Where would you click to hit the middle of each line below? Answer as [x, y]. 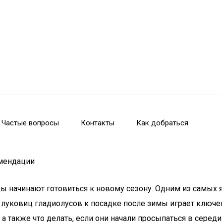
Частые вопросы [30, 123]
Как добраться [162, 123]
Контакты [98, 123]
